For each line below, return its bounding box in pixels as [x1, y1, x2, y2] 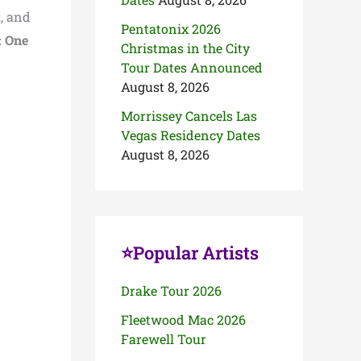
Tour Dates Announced [121, 59, 263, 76]
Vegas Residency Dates [121, 127, 260, 143]
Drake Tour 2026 [121, 282, 225, 299]
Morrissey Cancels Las [121, 107, 257, 124]
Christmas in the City [121, 39, 250, 56]
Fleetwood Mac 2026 [121, 311, 246, 328]
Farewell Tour [121, 330, 206, 347]
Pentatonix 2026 [121, 20, 221, 37]
